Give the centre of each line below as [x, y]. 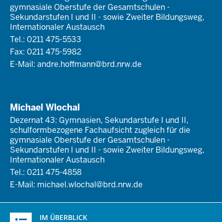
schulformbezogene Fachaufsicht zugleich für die [100, 130]
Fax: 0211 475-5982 [46, 52]
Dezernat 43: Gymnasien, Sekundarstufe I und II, [99, 120]
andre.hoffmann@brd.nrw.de [89, 64]
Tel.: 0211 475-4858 [46, 172]
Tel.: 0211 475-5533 [46, 40]
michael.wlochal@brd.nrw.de [90, 185]
